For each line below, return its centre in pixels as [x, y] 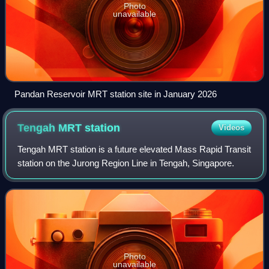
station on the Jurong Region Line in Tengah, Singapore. [126, 163]
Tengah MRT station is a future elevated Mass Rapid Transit [134, 149]
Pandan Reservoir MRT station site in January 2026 [116, 94]
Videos [231, 127]
